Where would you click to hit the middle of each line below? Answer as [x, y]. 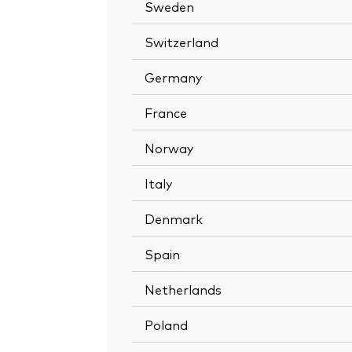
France [166, 112]
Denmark [174, 218]
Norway [169, 147]
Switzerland [181, 41]
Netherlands [183, 289]
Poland [166, 324]
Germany [173, 77]
